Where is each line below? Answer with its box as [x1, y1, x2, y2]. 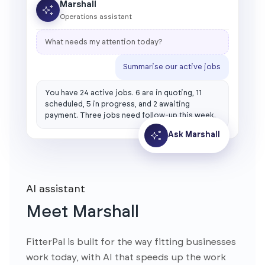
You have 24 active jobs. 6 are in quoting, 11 [44, 89, 202, 98]
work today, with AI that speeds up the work [26, 253, 226, 263]
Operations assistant [60, 13, 132, 21]
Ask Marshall [168, 131, 220, 140]
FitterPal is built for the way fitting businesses [26, 237, 236, 247]
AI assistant [26, 184, 85, 195]
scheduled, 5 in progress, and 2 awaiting [44, 101, 190, 109]
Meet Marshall [26, 203, 139, 221]
